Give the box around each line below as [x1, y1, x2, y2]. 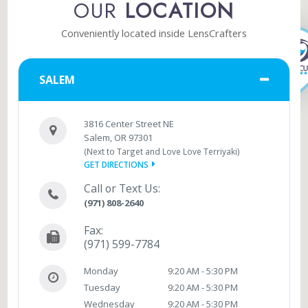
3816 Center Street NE [84, 117, 175, 130]
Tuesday [84, 280, 121, 294]
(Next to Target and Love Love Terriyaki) [84, 145, 241, 157]
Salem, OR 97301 [84, 131, 153, 144]
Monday [84, 264, 119, 277]
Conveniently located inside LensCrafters [61, 25, 247, 40]
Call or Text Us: [84, 180, 161, 196]
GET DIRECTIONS [84, 158, 149, 170]
